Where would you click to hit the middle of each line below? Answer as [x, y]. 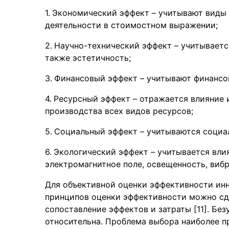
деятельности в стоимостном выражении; [131, 25]
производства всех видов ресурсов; [119, 111]
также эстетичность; [88, 58]
